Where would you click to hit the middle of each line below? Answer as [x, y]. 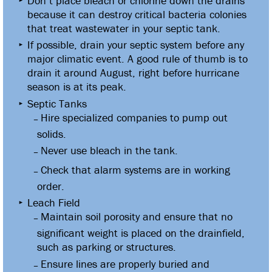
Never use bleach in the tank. [109, 151]
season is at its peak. [77, 87]
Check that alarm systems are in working [135, 169]
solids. [52, 134]
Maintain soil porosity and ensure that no [137, 217]
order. [51, 186]
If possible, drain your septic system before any [136, 45]
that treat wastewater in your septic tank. [124, 28]
